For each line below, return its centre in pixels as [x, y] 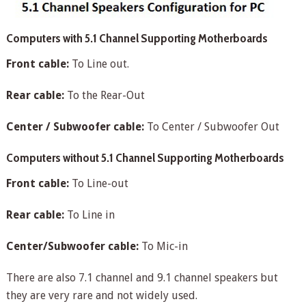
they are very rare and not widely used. [101, 296]
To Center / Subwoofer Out [211, 127]
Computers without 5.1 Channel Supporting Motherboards [145, 158]
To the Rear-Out [104, 96]
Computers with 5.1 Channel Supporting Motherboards [137, 39]
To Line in [89, 215]
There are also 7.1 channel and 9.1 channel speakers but [142, 278]
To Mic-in [163, 247]
